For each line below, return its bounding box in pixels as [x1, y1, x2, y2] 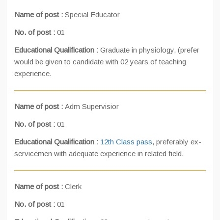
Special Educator [65, 10, 120, 19]
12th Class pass [100, 137, 152, 146]
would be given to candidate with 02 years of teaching [14, 57, 186, 66]
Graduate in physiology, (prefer [100, 46, 199, 54]
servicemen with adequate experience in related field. [14, 149, 184, 158]
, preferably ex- [152, 137, 201, 146]
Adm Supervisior [65, 102, 119, 110]
